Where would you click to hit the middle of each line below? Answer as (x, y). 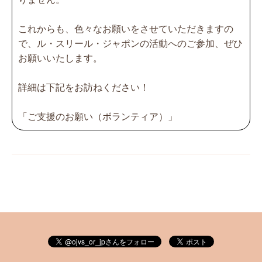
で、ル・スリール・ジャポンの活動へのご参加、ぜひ (130, 43)
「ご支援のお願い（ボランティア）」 (98, 116)
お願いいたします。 (60, 58)
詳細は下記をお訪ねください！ (84, 87)
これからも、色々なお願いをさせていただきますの (126, 29)
